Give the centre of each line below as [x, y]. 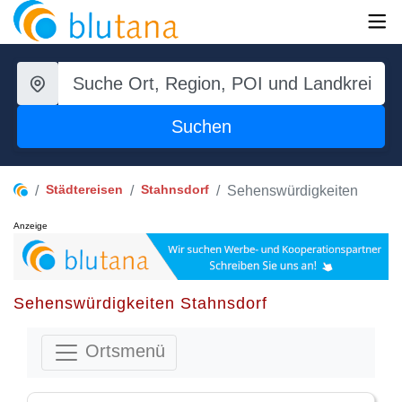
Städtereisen [84, 189]
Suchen [201, 127]
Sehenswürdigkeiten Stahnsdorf [140, 303]
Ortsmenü [122, 350]
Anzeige [31, 226]
